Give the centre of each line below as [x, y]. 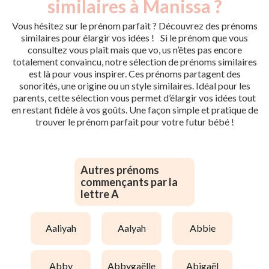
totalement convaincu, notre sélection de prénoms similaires [134, 61]
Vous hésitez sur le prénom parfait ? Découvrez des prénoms [134, 25]
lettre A [100, 194]
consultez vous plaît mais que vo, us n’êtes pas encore [134, 49]
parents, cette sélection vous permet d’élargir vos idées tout [134, 97]
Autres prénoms [120, 170]
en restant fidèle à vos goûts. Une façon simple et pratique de [134, 109]
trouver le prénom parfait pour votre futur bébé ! [134, 121]
